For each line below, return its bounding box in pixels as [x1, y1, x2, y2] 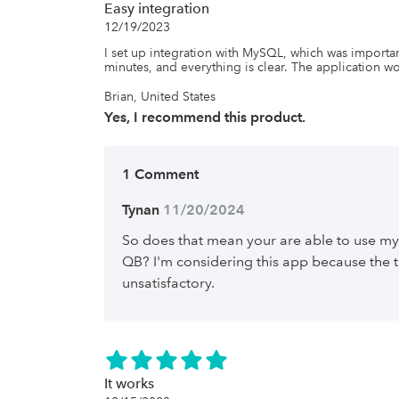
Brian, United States [104, 88, 216, 104]
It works [104, 375, 154, 392]
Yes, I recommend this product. [104, 109, 305, 126]
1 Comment [122, 166, 199, 183]
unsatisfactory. [122, 274, 215, 291]
